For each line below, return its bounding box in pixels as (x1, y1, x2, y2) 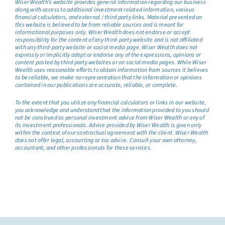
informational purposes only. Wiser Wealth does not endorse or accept (15, 28, 190, 37)
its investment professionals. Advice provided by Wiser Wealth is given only (15, 121, 201, 130)
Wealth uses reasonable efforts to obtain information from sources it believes (15, 65, 208, 74)
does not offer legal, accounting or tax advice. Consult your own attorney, (15, 136, 197, 145)
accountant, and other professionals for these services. (15, 143, 152, 152)
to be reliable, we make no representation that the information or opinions (15, 73, 202, 82)
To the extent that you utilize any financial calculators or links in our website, (15, 98, 206, 107)
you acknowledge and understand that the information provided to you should (15, 105, 209, 115)
